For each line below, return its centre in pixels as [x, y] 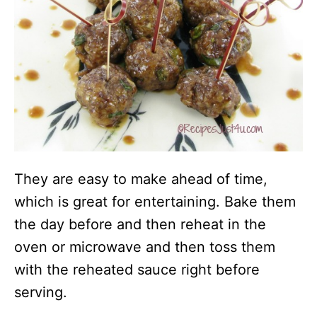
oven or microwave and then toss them [145, 247]
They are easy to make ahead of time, [141, 179]
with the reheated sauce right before [137, 270]
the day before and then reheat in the [140, 225]
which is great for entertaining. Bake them [155, 202]
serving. [41, 293]
